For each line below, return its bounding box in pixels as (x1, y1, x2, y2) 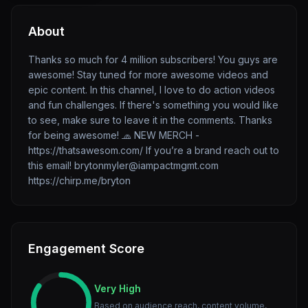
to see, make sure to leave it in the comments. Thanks (28, 114, 272, 126)
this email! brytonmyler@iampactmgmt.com (28, 159, 219, 171)
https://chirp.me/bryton (28, 175, 131, 186)
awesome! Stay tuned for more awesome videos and (28, 69, 268, 80)
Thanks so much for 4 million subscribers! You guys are (28, 54, 278, 65)
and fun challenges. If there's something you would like (28, 99, 278, 111)
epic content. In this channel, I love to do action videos (28, 84, 275, 96)
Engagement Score (28, 241, 144, 256)
